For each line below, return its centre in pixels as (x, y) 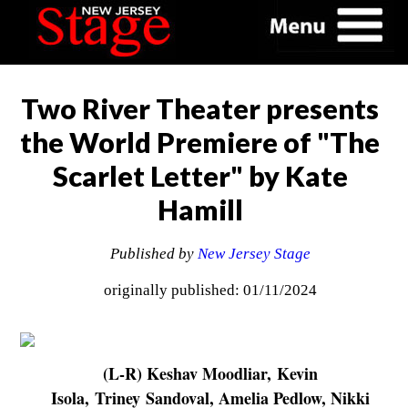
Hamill (200, 209)
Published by (153, 254)
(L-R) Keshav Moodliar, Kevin (210, 374)
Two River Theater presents (200, 108)
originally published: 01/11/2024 (210, 291)
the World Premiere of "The (200, 142)
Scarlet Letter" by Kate (200, 176)
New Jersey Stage (254, 254)
